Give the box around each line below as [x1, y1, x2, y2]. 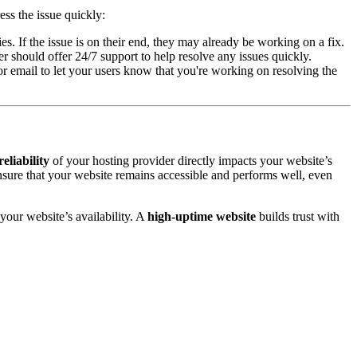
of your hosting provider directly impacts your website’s [49, 154, 332, 168]
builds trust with [256, 210, 339, 224]
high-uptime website [147, 210, 256, 224]
